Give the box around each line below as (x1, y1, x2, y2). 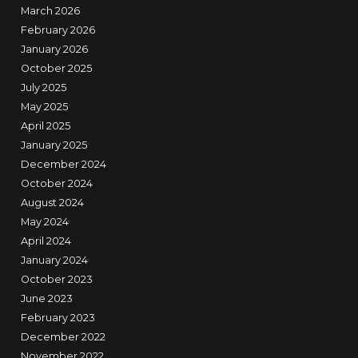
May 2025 (20, 101, 68, 113)
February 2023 (20, 312, 95, 324)
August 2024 (20, 197, 84, 209)
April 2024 (20, 235, 71, 248)
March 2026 (20, 5, 80, 18)
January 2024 (20, 254, 88, 267)
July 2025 (20, 82, 66, 94)
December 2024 (20, 158, 106, 171)
